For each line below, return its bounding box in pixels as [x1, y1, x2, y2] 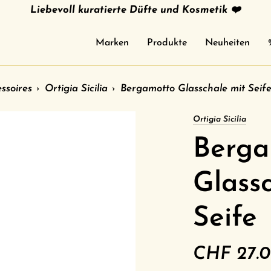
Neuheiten [205, 38, 250, 48]
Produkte [147, 38, 187, 48]
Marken [96, 38, 129, 48]
